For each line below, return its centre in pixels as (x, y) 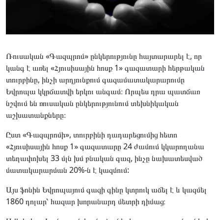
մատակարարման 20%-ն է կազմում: (68, 170)
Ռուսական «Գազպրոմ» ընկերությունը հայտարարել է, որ (104, 56)
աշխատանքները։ (36, 115)
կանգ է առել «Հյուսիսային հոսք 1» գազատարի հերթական (105, 68)
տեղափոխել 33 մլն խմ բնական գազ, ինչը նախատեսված (104, 158)
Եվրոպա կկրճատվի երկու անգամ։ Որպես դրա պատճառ (103, 91)
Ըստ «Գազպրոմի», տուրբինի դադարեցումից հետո (92, 134)
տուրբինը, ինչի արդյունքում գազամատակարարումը (95, 79)
